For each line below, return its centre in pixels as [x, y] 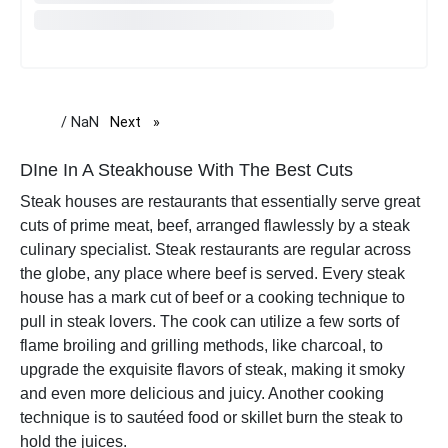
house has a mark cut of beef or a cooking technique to [212, 297]
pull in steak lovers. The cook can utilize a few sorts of [209, 321]
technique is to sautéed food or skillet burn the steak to [211, 417]
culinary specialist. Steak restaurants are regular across [215, 249]
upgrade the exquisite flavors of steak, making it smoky [212, 369]
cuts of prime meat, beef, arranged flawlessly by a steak [215, 225]
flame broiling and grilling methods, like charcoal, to [201, 345]
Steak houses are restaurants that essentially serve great [220, 201]
